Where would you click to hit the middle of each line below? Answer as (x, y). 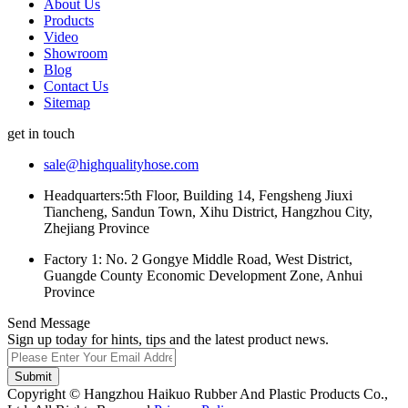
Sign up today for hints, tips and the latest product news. (168, 339)
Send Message (49, 322)
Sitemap (67, 102)
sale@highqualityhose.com (121, 164)
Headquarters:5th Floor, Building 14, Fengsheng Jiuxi (198, 195)
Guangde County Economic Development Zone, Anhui (203, 275)
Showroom (76, 53)
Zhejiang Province (97, 228)
